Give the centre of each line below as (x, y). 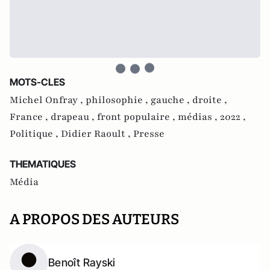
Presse (149, 134)
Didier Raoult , (97, 134)
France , (30, 117)
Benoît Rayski (82, 262)
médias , (199, 117)
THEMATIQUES (43, 164)
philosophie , (118, 100)
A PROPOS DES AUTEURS (94, 219)
